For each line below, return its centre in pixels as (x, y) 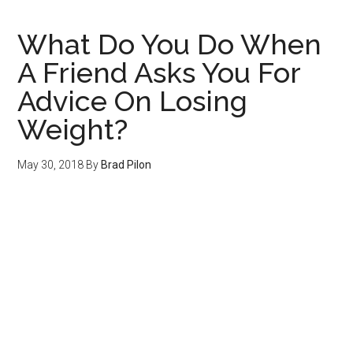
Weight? (73, 130)
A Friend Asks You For (159, 73)
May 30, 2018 (51, 165)
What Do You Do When (170, 45)
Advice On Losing (133, 101)
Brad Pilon (126, 165)
